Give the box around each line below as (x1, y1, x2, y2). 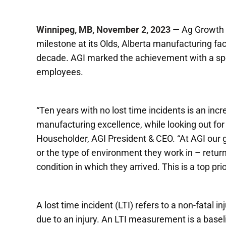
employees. (36, 66, 83, 77)
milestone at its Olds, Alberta (36, 38, 153, 49)
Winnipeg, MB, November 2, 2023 (36, 24, 171, 35)
